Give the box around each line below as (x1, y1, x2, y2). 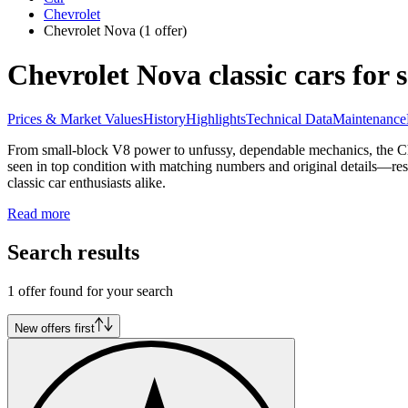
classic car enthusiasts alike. (7, 175, 166, 191)
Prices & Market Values (7, 111, 143, 127)
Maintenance (332, 111, 406, 127)
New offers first (15, 321, 95, 336)
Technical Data (246, 111, 332, 127)
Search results (7, 240, 139, 265)
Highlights (186, 111, 246, 127)
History (143, 111, 186, 127)
